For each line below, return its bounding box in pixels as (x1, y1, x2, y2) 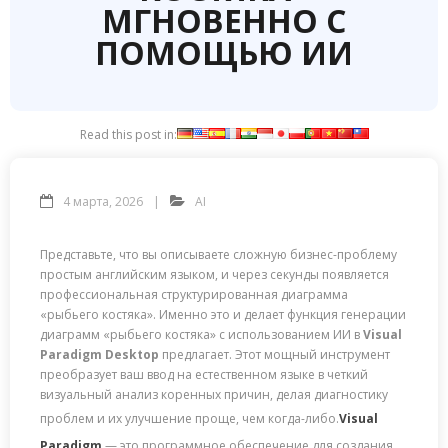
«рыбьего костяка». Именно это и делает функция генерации (40, 306, 406, 323)
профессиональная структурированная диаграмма (40, 286, 348, 303)
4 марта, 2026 (63, 193, 143, 210)
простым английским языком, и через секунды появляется (40, 266, 389, 283)
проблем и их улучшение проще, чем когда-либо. (40, 410, 339, 427)
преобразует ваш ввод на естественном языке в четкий (40, 366, 368, 383)
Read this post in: (79, 125, 177, 143)
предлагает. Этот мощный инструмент (159, 346, 390, 363)
